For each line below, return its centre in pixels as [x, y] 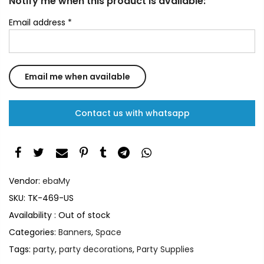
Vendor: [26, 181]
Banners [75, 232]
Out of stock [84, 215]
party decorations [96, 249]
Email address [38, 22]
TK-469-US [51, 198]
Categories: [34, 232]
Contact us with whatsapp [132, 113]
